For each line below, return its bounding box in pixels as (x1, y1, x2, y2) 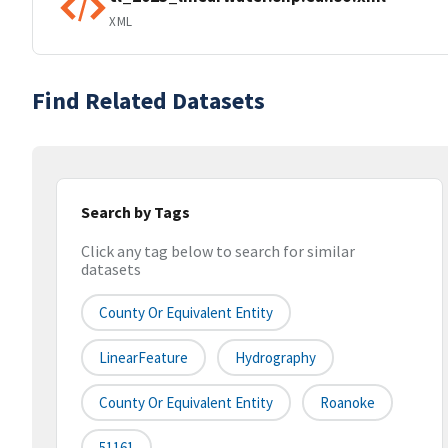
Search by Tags (81, 202, 190, 222)
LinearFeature (99, 348, 188, 368)
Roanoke (320, 393, 375, 413)
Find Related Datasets (32, 85, 265, 116)
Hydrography (235, 348, 316, 368)
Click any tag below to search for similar (81, 241, 355, 262)
